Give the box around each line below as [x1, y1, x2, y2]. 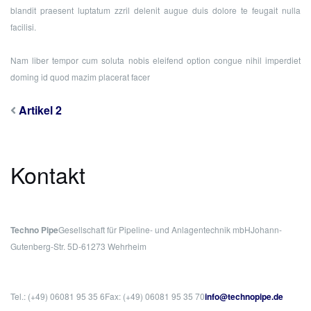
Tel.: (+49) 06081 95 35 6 [10, 290, 105, 303]
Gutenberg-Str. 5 [10, 240, 72, 253]
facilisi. [10, 21, 36, 33]
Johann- [251, 224, 282, 236]
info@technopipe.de [205, 290, 283, 303]
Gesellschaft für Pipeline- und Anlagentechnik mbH [58, 224, 251, 236]
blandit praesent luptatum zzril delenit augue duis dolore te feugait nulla [10, 4, 301, 17]
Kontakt [10, 158, 85, 191]
